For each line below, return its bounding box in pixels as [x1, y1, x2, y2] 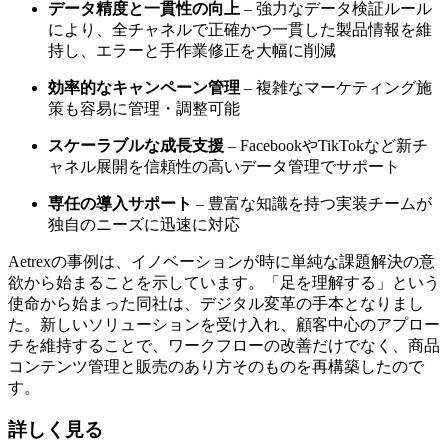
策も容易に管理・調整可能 [48, 99, 240, 117]
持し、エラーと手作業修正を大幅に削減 [48, 41, 336, 59]
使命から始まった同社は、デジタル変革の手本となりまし [8, 294, 424, 312]
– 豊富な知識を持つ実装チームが [192, 194, 432, 212]
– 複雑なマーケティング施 [240, 78, 432, 96]
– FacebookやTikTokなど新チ [224, 136, 428, 154]
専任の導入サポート [48, 194, 192, 212]
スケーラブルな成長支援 [48, 136, 224, 154]
